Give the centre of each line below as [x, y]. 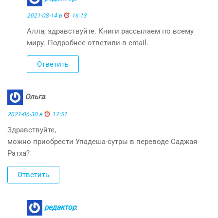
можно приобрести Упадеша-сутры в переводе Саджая [102, 141]
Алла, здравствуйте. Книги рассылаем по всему [110, 31]
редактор [60, 207]
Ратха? [18, 153]
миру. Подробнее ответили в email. [88, 43]
